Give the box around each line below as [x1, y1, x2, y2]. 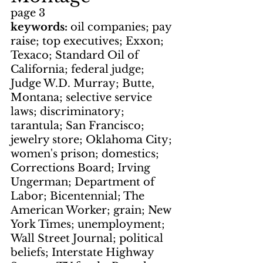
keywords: [11, 21, 70, 34]
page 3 [11, 6, 45, 20]
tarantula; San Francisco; [11, 119, 147, 133]
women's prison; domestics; [11, 147, 162, 161]
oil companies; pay [70, 21, 174, 34]
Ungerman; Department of [11, 176, 157, 189]
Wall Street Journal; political [11, 232, 166, 245]
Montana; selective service [11, 91, 155, 104]
